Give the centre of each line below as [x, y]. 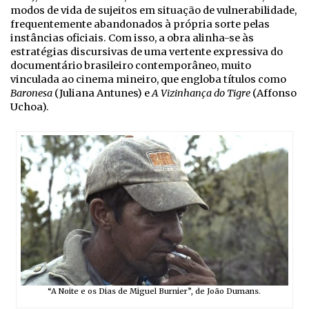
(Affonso [273, 93]
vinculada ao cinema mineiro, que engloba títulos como [148, 79]
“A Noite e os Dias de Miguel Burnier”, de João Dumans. [154, 291]
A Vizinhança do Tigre [201, 93]
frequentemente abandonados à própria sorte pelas [140, 24]
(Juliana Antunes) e [102, 93]
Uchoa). [30, 107]
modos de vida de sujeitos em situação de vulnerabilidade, [153, 10]
